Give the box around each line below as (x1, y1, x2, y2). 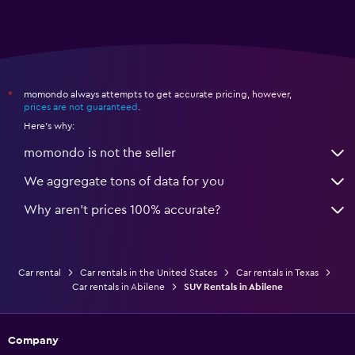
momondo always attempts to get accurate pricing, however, (24, 90, 292, 100)
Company (8, 335, 59, 347)
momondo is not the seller (24, 147, 176, 160)
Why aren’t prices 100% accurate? (24, 204, 220, 217)
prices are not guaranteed (24, 102, 138, 113)
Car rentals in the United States (79, 268, 217, 278)
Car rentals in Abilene (72, 282, 165, 292)
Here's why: (24, 121, 74, 132)
